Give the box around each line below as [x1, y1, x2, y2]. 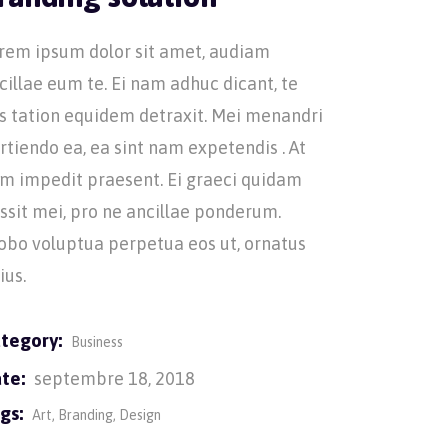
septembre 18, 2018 [34, 368, 196, 389]
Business [71, 334, 124, 350]
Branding [58, 407, 114, 423]
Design [119, 407, 162, 423]
